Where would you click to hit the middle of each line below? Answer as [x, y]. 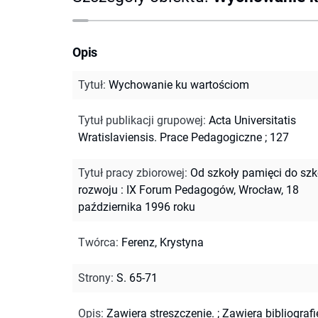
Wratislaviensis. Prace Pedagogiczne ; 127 [183, 137]
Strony [94, 278]
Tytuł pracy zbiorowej [131, 172]
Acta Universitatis [252, 120]
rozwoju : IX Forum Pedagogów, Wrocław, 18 [188, 190]
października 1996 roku [137, 207]
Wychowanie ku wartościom [179, 84]
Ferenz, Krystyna [163, 242]
